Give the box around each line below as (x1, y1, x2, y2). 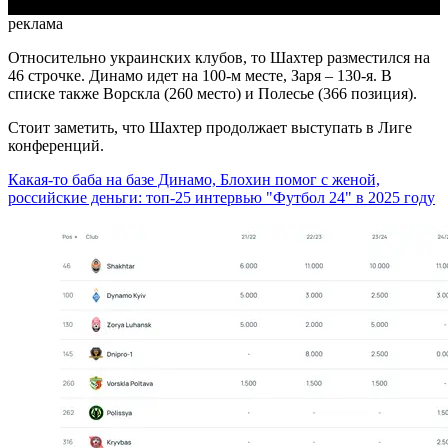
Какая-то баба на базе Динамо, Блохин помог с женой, (8, 171, 380, 189)
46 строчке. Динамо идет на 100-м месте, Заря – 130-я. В (8, 67, 392, 85)
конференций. (8, 137, 104, 155)
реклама (8, 15, 63, 33)
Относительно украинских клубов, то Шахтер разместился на (8, 49, 430, 67)
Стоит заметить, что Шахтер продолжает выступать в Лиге (8, 119, 412, 137)
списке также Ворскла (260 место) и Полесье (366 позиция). (8, 85, 417, 103)
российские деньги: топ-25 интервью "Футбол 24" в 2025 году (8, 189, 435, 207)
